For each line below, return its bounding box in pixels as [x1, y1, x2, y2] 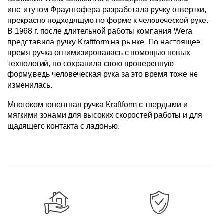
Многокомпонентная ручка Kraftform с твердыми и [7, 100, 188, 109]
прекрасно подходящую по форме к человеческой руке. [7, 16, 208, 25]
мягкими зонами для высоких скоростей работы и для [7, 111, 202, 120]
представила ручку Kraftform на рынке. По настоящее [7, 38, 200, 46]
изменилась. [7, 81, 52, 89]
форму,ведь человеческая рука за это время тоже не [7, 70, 198, 79]
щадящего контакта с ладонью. [7, 122, 120, 131]
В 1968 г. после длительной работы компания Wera [7, 27, 192, 36]
